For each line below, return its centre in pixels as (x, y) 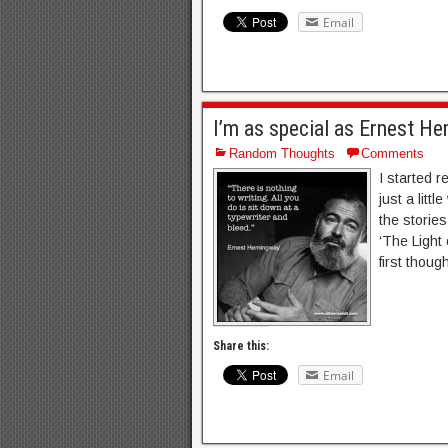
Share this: (241, 345)
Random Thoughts (282, 153)
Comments (392, 153)
